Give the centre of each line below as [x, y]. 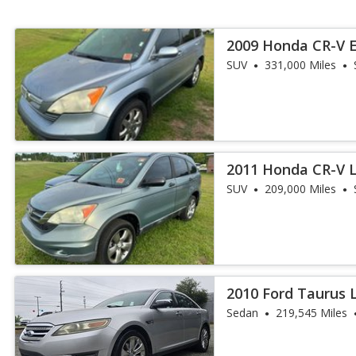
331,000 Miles [301, 65]
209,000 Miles [301, 189]
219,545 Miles [312, 313]
